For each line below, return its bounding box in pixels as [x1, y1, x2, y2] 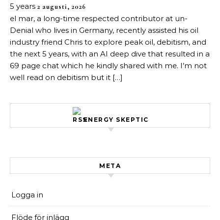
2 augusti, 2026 [37, 2, 86, 11]
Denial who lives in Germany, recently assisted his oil [10, 26, 198, 35]
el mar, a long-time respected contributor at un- [10, 14, 188, 23]
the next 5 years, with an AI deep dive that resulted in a [10, 49, 210, 58]
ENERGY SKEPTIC [83, 116, 149, 123]
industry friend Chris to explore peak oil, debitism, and [10, 37, 206, 47]
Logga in [11, 190, 43, 199]
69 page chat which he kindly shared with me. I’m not [10, 61, 207, 70]
